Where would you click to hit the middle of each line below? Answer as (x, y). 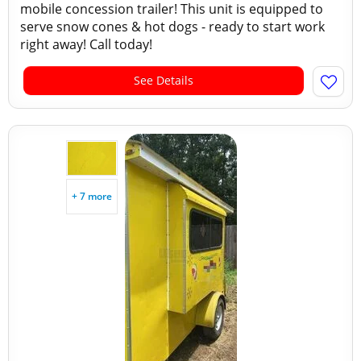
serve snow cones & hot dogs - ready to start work (172, 27)
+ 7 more (92, 196)
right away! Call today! (86, 44)
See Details (164, 80)
